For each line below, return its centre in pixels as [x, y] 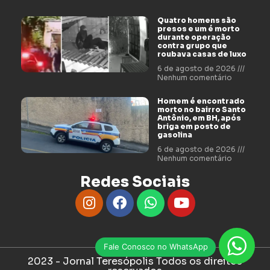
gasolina [174, 134]
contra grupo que [192, 45]
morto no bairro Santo [201, 109]
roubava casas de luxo [202, 54]
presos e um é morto [198, 28]
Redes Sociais [135, 182]
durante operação [194, 37]
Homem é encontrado [201, 101]
